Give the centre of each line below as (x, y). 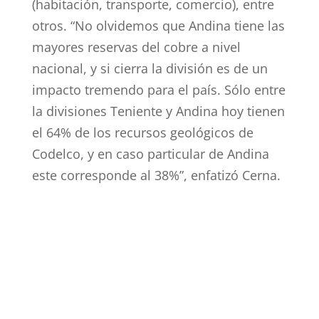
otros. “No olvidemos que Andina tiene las (158, 26)
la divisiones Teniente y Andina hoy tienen (158, 111)
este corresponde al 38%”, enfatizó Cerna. (156, 175)
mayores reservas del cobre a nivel (136, 47)
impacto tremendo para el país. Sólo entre (158, 90)
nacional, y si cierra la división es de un (150, 68)
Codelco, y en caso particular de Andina (150, 154)
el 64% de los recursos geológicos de (142, 132)
